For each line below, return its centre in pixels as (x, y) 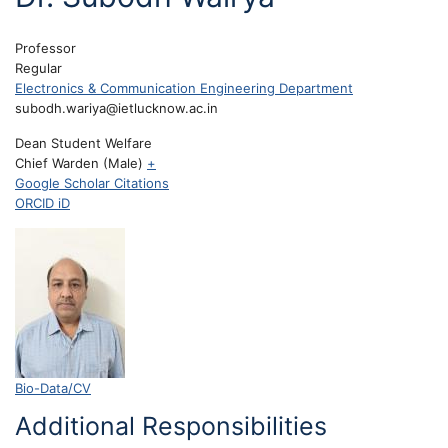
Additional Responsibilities (171, 426)
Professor (45, 48)
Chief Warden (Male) (81, 163)
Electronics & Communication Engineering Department (184, 88)
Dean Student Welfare (83, 143)
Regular (38, 68)
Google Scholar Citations (92, 183)
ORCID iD (42, 203)
